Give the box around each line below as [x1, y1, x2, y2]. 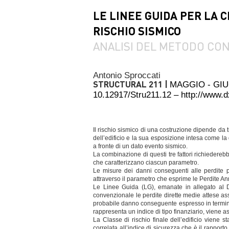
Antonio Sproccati [93, 71, 161, 80]
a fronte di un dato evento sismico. [93, 143, 188, 150]
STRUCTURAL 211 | [93, 78, 170, 89]
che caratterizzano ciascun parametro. [93, 159, 199, 166]
